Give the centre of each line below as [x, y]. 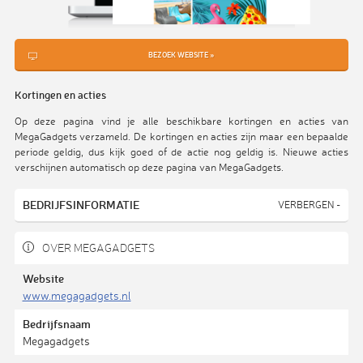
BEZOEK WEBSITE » [181, 54]
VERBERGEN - [310, 204]
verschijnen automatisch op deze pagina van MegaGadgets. [149, 167]
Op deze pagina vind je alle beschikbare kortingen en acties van [181, 120]
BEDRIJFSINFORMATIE [81, 204]
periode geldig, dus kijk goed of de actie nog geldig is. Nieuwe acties [181, 151]
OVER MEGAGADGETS [97, 248]
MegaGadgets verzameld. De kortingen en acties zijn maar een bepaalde [181, 136]
